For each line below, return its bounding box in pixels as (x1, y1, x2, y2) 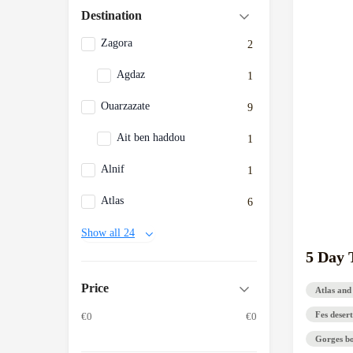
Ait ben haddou (117, 132, 185, 143)
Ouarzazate (101, 100, 150, 112)
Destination (81, 9, 142, 22)
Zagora (101, 37, 132, 49)
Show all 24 (81, 227, 135, 239)
